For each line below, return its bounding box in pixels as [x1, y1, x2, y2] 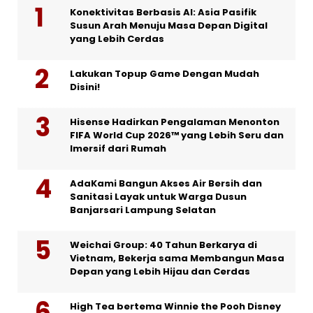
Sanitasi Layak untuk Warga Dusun [70, 189, 247, 203]
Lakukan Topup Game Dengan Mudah [70, 66, 259, 80]
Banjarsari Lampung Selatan [70, 203, 216, 217]
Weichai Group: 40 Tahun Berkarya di [70, 238, 257, 252]
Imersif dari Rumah [70, 141, 166, 155]
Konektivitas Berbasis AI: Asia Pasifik [70, 5, 256, 19]
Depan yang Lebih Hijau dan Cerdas [70, 264, 250, 278]
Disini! [70, 80, 100, 94]
